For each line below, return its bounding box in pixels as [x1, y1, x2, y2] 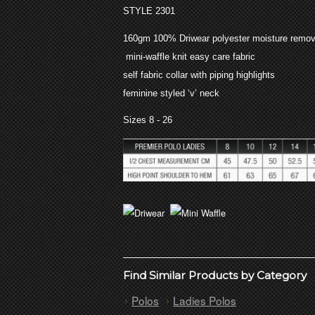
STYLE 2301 [123, 5, 175, 16]
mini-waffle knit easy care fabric [123, 51, 258, 62]
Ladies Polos [173, 292, 236, 308]
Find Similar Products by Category [123, 268, 307, 282]
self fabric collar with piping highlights [123, 69, 275, 80]
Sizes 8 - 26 [123, 115, 172, 126]
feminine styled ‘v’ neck [123, 87, 219, 98]
